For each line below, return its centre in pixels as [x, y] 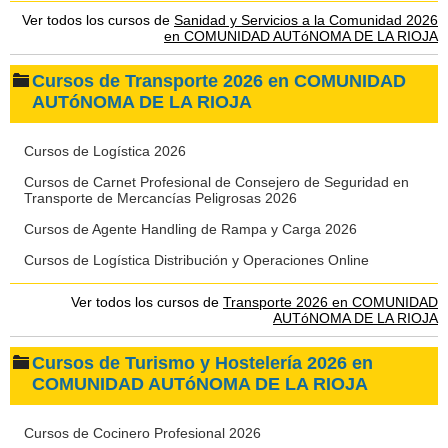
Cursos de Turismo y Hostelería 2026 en [202, 363]
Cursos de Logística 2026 [105, 151]
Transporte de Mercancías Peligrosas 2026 [160, 198]
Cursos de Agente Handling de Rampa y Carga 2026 [190, 229]
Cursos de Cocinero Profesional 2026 [142, 433]
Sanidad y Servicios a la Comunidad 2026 [306, 20]
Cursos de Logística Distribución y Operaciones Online [196, 260]
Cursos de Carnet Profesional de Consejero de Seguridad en [216, 182]
